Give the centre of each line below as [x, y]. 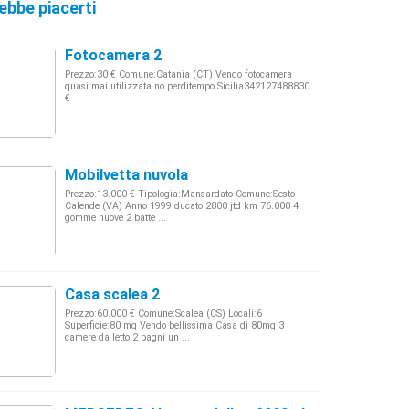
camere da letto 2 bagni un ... [127, 337]
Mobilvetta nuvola [126, 175]
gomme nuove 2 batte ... [115, 218]
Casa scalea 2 [112, 294]
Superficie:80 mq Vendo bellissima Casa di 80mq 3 [174, 325]
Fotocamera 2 [113, 55]
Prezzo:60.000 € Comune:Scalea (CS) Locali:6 [163, 314]
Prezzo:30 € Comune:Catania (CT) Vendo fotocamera [178, 74]
